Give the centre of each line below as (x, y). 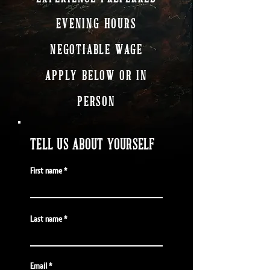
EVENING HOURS (96, 23)
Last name (46, 219)
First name (46, 171)
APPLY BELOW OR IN (96, 75)
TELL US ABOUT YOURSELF (93, 144)
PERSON (96, 101)
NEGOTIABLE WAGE (96, 49)
